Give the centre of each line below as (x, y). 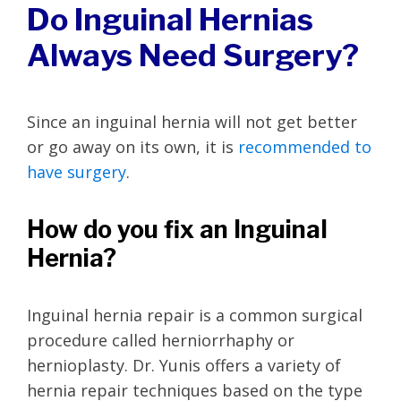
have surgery (77, 171)
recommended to (305, 146)
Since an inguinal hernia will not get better (192, 121)
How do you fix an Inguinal (177, 229)
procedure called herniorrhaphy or (161, 340)
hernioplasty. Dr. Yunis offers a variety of (184, 365)
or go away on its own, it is (132, 146)
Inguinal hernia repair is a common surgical (195, 315)
